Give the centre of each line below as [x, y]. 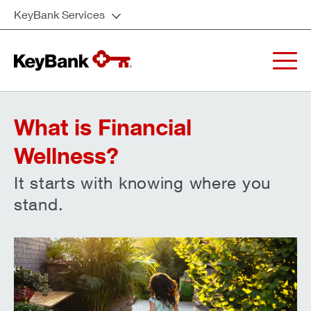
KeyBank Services [59, 14]
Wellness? [66, 155]
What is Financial [103, 127]
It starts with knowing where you [143, 183]
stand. [39, 204]
